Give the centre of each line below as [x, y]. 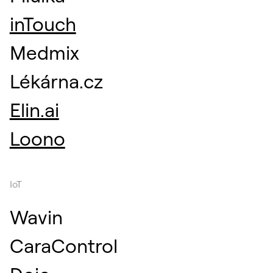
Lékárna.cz [56, 81]
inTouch [43, 24]
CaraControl [63, 246]
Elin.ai [34, 110]
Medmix [44, 53]
